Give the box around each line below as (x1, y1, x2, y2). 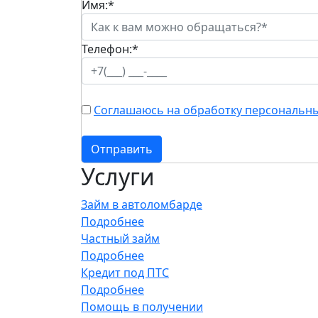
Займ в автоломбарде (81, 197, 202, 213)
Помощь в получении (81, 299, 203, 315)
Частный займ (81, 231, 160, 247)
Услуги (81, 161, 155, 192)
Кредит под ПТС (81, 265, 169, 281)
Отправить (91, 141, 153, 158)
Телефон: (82, 41, 132, 57)
